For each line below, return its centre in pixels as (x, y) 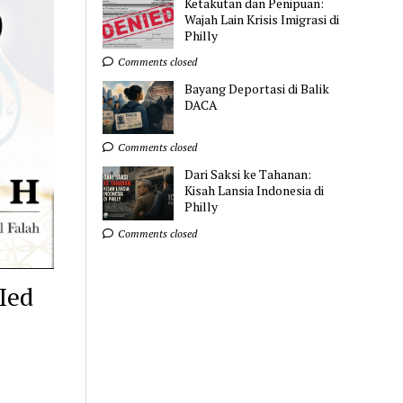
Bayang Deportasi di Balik (257, 89)
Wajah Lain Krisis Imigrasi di (262, 19)
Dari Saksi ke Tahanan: (248, 175)
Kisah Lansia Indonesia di (255, 191)
